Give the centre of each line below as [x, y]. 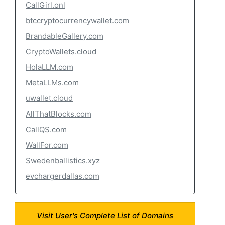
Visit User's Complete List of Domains [105, 216]
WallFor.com [47, 145]
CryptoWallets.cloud [61, 51]
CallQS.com [46, 129]
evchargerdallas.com [63, 176]
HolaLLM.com [49, 67]
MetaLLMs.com [52, 83]
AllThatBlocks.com [59, 114]
